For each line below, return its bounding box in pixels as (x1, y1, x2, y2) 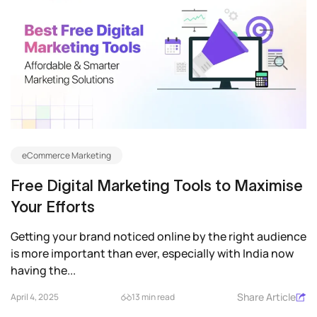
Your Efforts (11, 198, 95, 215)
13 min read (132, 291, 175, 303)
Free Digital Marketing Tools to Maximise (11, 177, 303, 194)
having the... (11, 263, 76, 278)
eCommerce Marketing (22, 149, 111, 161)
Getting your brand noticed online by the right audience (11, 229, 306, 244)
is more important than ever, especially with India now (11, 246, 294, 261)
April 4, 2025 (11, 291, 59, 303)
